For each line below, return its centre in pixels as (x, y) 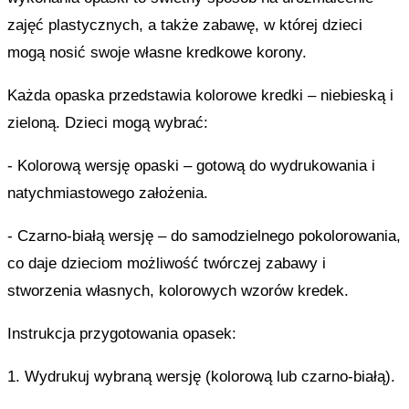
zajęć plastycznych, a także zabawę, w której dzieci (184, 25)
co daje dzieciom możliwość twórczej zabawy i (166, 263)
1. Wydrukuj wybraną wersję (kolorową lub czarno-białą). (201, 377)
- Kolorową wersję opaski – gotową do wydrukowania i (191, 166)
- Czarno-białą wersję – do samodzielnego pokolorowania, (204, 236)
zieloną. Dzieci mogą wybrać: (107, 123)
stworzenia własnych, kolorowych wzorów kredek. (178, 291)
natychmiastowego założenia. (107, 193)
